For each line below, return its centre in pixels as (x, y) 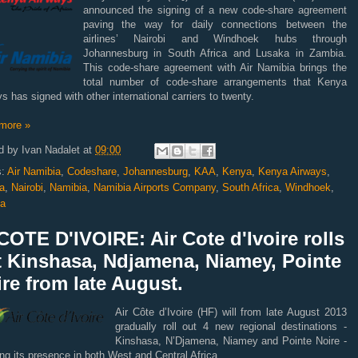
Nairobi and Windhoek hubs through (241, 39)
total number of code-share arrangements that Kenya (215, 82)
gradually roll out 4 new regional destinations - (231, 326)
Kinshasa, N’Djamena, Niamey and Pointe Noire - (231, 341)
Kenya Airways (292, 171)
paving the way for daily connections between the (215, 24)
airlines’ (109, 39)
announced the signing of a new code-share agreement (215, 10)
